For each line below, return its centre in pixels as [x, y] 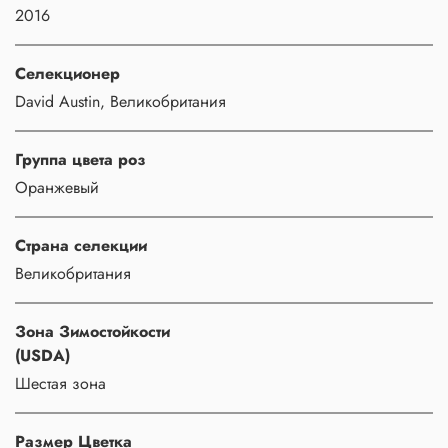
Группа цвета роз [80, 159]
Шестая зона [60, 383]
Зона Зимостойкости [92, 331]
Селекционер [67, 73]
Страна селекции [81, 245]
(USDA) [42, 355]
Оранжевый [57, 187]
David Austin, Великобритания [120, 101]
